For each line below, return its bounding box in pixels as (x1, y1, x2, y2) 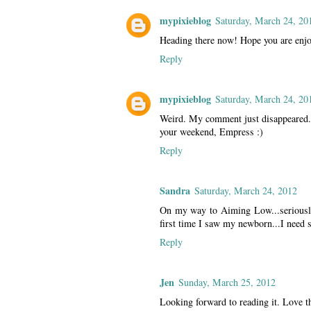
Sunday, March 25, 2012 (178, 276, 276, 289)
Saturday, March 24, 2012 (194, 184, 297, 198)
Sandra (160, 183, 190, 199)
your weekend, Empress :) (160, 125, 263, 139)
